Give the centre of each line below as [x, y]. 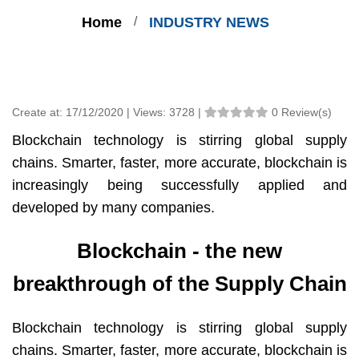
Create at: [39, 112]
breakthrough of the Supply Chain [179, 284]
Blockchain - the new [179, 251]
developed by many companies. [113, 208]
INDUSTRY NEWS [209, 22]
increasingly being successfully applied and [179, 185]
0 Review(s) [302, 112]
